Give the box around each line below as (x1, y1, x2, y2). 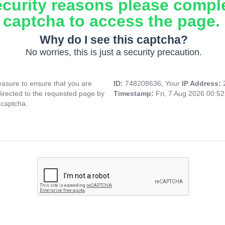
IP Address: (182, 79, 223, 88)
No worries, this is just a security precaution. (25, 47, 202, 58)
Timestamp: (114, 89, 156, 98)
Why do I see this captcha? (39, 33, 188, 47)
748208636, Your (125, 79, 182, 88)
